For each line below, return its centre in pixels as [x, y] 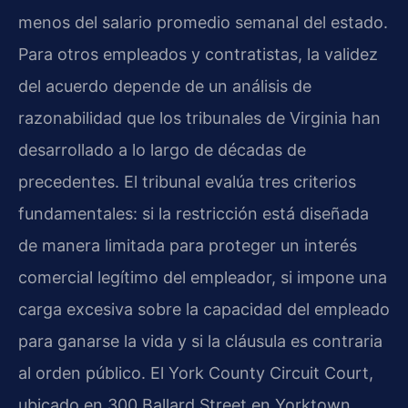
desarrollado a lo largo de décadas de [162, 150]
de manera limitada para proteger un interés [188, 246]
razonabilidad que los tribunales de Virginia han [199, 118]
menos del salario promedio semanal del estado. [203, 23]
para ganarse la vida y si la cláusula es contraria [200, 342]
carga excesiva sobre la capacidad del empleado [204, 310]
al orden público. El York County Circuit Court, [196, 373]
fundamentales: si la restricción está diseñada [194, 214]
